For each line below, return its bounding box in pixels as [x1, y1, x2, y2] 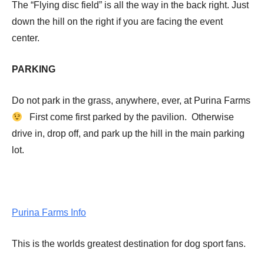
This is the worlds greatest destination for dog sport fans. [12, 239, 246, 249]
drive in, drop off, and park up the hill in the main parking [12, 128, 245, 138]
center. [12, 33, 39, 43]
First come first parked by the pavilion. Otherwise [22, 112, 235, 122]
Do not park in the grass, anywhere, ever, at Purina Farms [12, 95, 250, 105]
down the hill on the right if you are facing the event [12, 16, 223, 27]
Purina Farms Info [12, 207, 86, 217]
